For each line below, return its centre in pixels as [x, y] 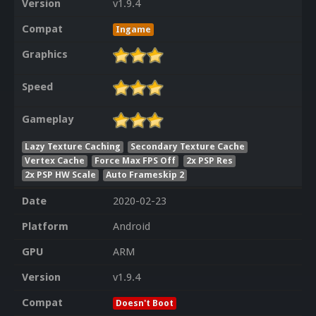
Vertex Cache [54, 160]
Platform [45, 227]
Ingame [133, 30]
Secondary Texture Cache [188, 146]
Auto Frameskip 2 [145, 174]
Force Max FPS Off [135, 160]
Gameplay [47, 120]
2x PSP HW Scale [60, 174]
